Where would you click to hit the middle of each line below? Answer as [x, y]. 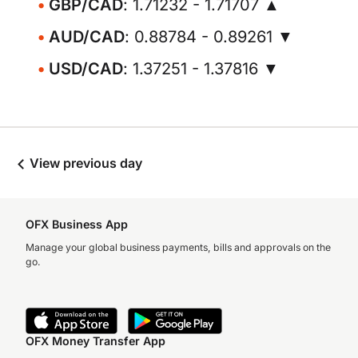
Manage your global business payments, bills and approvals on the [178, 247]
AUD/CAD [87, 37]
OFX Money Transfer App [95, 341]
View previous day [84, 163]
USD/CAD [86, 69]
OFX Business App [77, 224]
